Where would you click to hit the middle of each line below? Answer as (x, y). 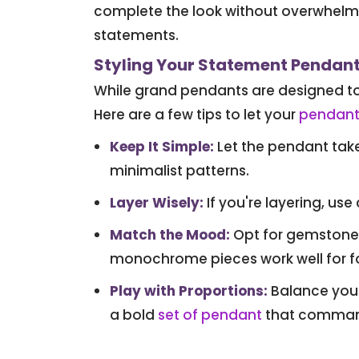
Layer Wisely (155, 203)
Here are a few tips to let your (196, 115)
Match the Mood (168, 235)
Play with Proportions (187, 291)
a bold (132, 315)
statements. (136, 36)
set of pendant (210, 315)
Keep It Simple (160, 147)
